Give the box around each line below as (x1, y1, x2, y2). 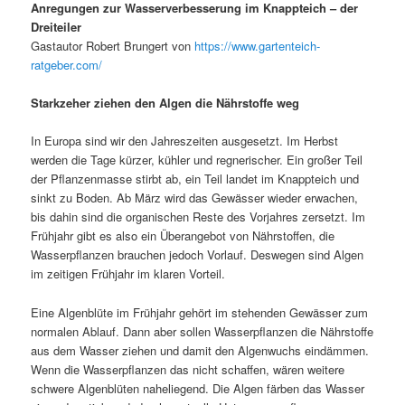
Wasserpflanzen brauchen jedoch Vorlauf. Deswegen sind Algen (31, 246, 364, 264)
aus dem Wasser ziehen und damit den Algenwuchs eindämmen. (31, 341, 370, 359)
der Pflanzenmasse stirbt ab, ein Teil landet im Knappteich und (31, 170, 360, 188)
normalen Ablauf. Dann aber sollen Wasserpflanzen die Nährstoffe (31, 322, 374, 340)
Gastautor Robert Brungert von (31, 37, 195, 55)
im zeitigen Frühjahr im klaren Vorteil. (31, 265, 226, 283)
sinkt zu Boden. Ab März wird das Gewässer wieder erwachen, (31, 189, 359, 207)
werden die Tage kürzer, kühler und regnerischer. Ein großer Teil (31, 151, 363, 169)
